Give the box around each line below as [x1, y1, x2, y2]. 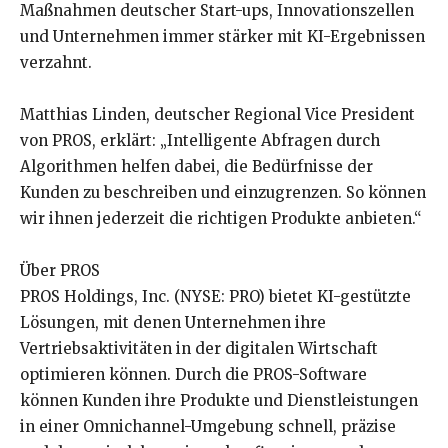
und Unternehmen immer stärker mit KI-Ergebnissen [20, 27, 425, 47]
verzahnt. [20, 53, 92, 73]
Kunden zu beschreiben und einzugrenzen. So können [20, 183, 426, 203]
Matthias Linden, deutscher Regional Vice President [20, 105, 415, 125]
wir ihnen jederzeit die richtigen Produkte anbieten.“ [20, 209, 422, 229]
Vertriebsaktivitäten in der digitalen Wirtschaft [20, 339, 378, 359]
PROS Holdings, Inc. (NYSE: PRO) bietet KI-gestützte [20, 287, 411, 307]
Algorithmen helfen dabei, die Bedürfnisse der [20, 157, 373, 177]
